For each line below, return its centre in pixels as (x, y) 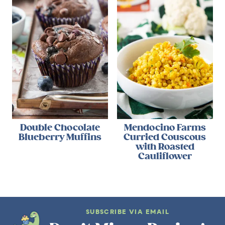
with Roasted (165, 147)
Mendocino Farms (165, 128)
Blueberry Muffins (60, 137)
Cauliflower (165, 156)
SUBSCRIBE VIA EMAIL (128, 213)
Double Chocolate (60, 128)
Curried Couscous (165, 137)
